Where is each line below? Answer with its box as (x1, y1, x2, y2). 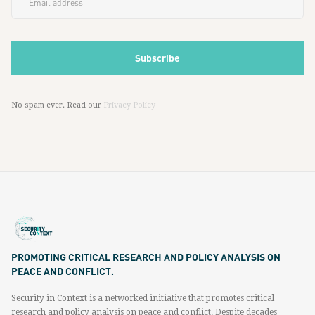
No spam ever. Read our (11, 101, 103, 110)
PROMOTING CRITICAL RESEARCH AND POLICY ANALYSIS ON (11, 250, 281, 263)
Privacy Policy (103, 101, 155, 110)
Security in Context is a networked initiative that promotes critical (11, 293, 274, 303)
